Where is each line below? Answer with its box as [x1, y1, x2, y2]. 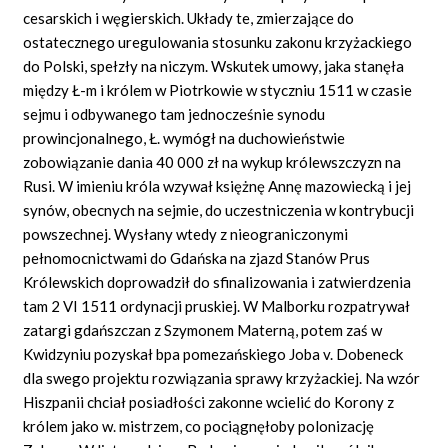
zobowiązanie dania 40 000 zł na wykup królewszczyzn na [23, 152, 402, 171]
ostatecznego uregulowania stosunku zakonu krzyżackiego [23, 32, 413, 51]
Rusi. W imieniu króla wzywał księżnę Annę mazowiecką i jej [23, 176, 412, 195]
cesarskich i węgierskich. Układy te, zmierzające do [23, 8, 355, 27]
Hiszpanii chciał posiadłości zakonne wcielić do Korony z [23, 392, 395, 411]
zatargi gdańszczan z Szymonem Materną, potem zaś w [23, 320, 383, 339]
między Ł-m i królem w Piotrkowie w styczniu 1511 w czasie [23, 80, 413, 99]
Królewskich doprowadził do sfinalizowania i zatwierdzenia [23, 272, 412, 291]
